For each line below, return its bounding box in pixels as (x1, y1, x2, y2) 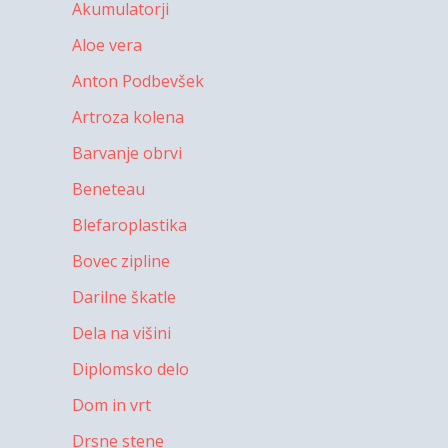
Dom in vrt (72, 394, 151, 417)
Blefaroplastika (72, 214, 187, 237)
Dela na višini (72, 322, 171, 345)
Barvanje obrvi (72, 142, 182, 165)
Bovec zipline (72, 250, 170, 273)
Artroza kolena (72, 106, 184, 129)
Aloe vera (72, 34, 142, 57)
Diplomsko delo (72, 358, 189, 381)
